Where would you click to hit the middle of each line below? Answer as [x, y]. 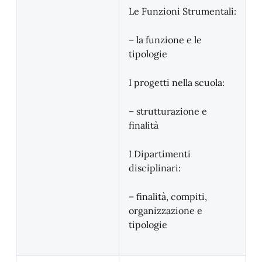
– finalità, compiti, [168, 196]
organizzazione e [166, 211]
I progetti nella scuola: [177, 82]
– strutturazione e [168, 111]
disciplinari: [155, 168]
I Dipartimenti [160, 154]
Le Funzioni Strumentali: [182, 11]
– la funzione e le [165, 40]
